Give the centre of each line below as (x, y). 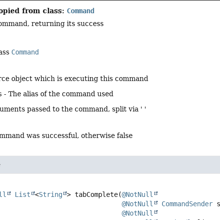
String (51, 194)
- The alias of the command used (58, 94)
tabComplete (96, 194)
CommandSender (187, 204)
